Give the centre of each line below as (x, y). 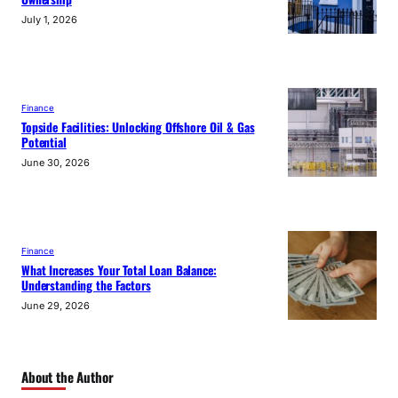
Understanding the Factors (86, 285)
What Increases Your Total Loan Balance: (119, 270)
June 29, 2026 (56, 305)
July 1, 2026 (49, 19)
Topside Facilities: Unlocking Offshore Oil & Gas (138, 127)
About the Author (68, 377)
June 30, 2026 (56, 162)
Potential (44, 142)
